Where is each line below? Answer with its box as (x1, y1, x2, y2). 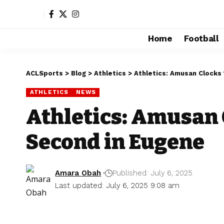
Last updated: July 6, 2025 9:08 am (55, 180, 180, 190)
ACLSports (26, 69, 63, 77)
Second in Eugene (26, 129, 204, 154)
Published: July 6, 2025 (112, 168, 193, 177)
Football (184, 33, 219, 43)
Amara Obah (55, 168, 101, 177)
